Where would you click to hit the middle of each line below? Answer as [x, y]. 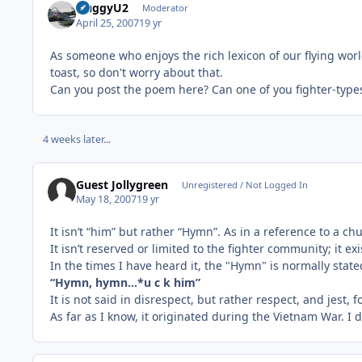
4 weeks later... [76, 139]
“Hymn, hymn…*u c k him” [125, 283]
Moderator [165, 8]
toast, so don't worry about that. [137, 72]
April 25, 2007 [108, 23]
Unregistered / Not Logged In [244, 184]
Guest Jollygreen [122, 184]
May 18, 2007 [107, 200]
